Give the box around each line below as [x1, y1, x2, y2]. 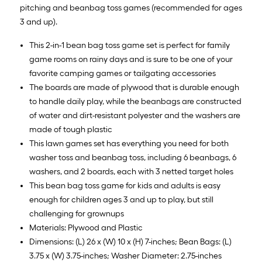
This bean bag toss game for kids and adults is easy [29, 181, 220, 191]
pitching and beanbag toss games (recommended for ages [20, 3, 242, 13]
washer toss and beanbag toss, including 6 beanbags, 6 [29, 153, 236, 163]
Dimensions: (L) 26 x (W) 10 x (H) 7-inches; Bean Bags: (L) [29, 237, 232, 247]
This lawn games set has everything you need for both [29, 139, 229, 149]
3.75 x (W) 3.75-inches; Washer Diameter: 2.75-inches [29, 251, 222, 261]
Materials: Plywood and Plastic [29, 223, 143, 233]
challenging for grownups [29, 209, 124, 219]
